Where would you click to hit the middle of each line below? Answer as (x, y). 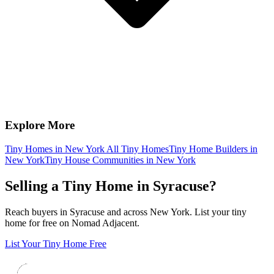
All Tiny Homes (137, 149)
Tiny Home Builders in (213, 149)
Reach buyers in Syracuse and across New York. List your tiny (126, 212)
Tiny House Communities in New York (120, 160)
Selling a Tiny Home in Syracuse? (111, 186)
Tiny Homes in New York (55, 149)
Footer (25, 257)
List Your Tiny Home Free (56, 243)
